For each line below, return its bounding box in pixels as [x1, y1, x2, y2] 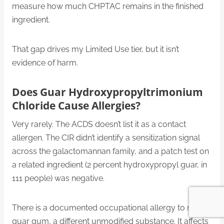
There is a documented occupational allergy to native [12, 203, 209, 213]
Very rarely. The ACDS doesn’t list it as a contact [12, 119, 186, 129]
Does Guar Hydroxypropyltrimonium [12, 85, 203, 99]
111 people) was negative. [12, 173, 104, 183]
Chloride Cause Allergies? [12, 98, 140, 113]
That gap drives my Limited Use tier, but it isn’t [12, 44, 179, 54]
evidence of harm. [12, 58, 78, 68]
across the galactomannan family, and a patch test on [12, 146, 209, 156]
